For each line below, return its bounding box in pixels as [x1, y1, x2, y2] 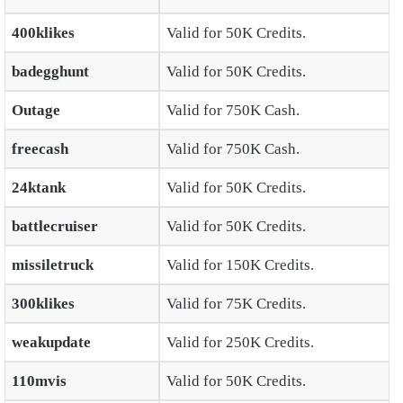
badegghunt [11, 63, 89, 81]
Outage [11, 102, 60, 120]
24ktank [11, 179, 66, 197]
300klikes [11, 295, 75, 313]
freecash [11, 140, 68, 158]
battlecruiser [11, 218, 98, 236]
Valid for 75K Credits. [166, 295, 306, 313]
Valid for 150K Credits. [166, 256, 314, 274]
